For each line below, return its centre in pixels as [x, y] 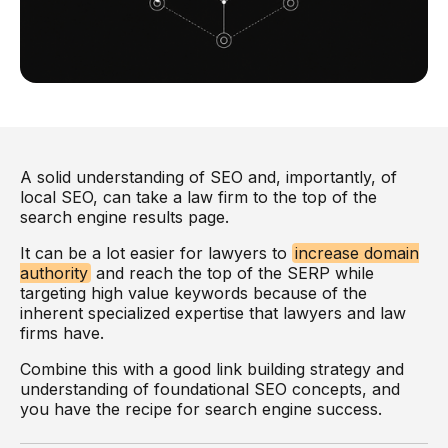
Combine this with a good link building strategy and [212, 369]
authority [54, 273]
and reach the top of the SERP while [232, 273]
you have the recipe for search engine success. [203, 409]
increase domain [357, 253]
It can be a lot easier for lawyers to [156, 253]
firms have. [62, 333]
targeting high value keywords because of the [193, 293]
